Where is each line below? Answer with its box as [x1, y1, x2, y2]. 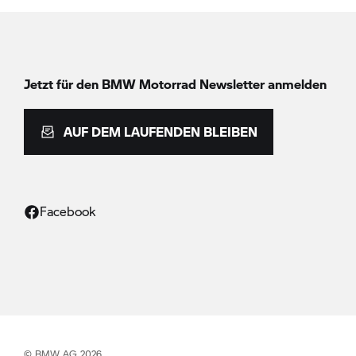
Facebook [40, 202, 95, 220]
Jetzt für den [24, 75, 102, 93]
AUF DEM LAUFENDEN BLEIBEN [64, 122, 257, 141]
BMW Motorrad [102, 75, 196, 93]
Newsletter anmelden [196, 75, 327, 93]
